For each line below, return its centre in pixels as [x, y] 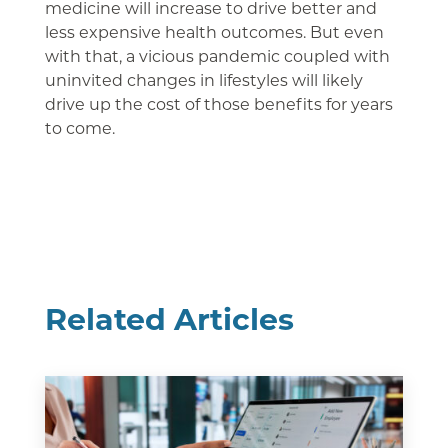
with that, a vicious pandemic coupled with [217, 56]
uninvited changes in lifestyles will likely [203, 80]
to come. [79, 128]
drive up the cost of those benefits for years [218, 104]
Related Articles [169, 318]
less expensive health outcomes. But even [214, 32]
